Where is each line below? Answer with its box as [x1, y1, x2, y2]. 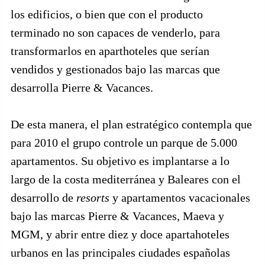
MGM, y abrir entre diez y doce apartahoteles [11, 228, 230, 241]
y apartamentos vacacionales [109, 191, 250, 204]
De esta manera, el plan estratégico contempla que [11, 118, 252, 131]
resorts [76, 191, 109, 204]
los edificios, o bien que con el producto [11, 8, 203, 21]
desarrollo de [11, 191, 76, 204]
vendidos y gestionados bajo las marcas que [11, 63, 220, 76]
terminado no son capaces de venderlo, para [11, 26, 220, 39]
